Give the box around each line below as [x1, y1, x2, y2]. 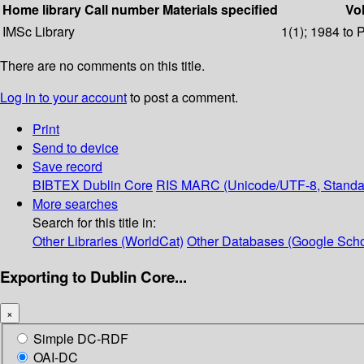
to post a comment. [127, 88, 238, 107]
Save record [32, 157, 102, 176]
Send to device [32, 138, 119, 158]
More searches [32, 194, 118, 214]
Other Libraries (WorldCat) [32, 232, 184, 251]
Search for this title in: [32, 213, 156, 232]
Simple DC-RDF [33, 329, 128, 349]
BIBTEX [32, 175, 80, 195]
